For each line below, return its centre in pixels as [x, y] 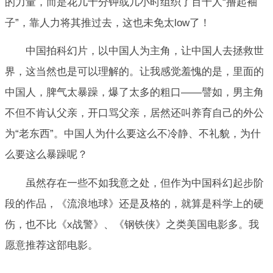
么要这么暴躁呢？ [46, 155]
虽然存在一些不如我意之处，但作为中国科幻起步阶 [145, 183]
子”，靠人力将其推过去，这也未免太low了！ [108, 23]
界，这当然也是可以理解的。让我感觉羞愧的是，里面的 [134, 72]
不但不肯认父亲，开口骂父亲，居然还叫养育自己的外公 [134, 113]
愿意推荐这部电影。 [51, 245]
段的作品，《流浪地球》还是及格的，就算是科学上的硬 [134, 204]
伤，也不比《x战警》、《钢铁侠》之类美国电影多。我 [132, 224]
